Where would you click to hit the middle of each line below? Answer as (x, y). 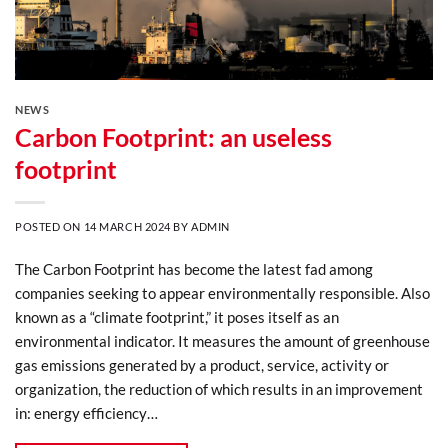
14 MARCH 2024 (127, 226)
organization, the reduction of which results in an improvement (219, 388)
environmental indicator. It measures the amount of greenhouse (222, 340)
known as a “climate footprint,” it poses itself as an (177, 316)
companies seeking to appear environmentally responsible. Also (222, 292)
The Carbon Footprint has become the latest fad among (194, 268)
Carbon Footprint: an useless (173, 136)
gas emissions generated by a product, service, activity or (202, 364)
